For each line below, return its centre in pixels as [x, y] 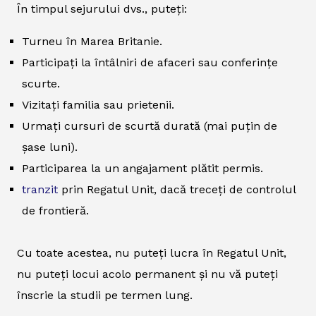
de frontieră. [55, 210]
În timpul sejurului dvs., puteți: [102, 8]
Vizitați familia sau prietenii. [98, 104]
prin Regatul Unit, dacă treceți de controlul [177, 189]
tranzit [40, 189]
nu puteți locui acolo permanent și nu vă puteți [147, 274]
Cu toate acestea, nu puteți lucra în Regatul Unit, [152, 253]
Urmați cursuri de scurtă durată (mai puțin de [150, 126]
